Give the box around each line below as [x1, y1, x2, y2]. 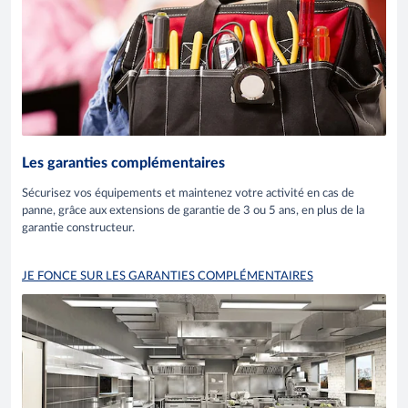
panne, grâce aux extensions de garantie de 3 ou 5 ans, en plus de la [22, 205, 364, 218]
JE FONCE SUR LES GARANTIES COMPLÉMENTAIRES [22, 270, 313, 283]
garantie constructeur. [22, 222, 135, 235]
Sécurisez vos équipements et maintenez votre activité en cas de [22, 188, 354, 200]
